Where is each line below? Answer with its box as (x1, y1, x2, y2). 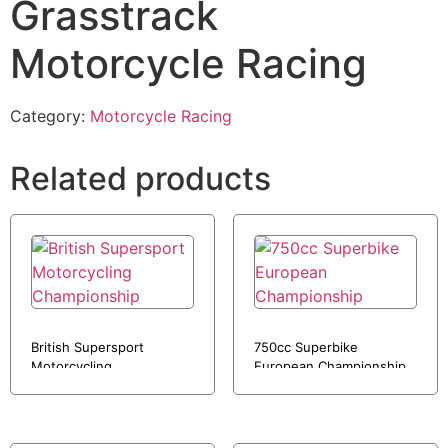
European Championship (253, 358, 406, 375)
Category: (10, 106, 90, 127)
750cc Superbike (253, 339, 358, 356)
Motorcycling (31, 358, 112, 375)
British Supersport (31, 339, 144, 356)
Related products (10, 159, 271, 199)
